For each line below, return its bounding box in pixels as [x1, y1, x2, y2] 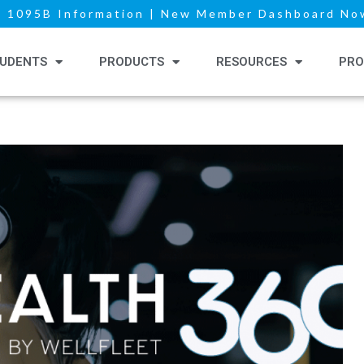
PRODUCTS [98, 54, 164, 69]
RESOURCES [215, 54, 287, 69]
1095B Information [7, 6, 145, 20]
